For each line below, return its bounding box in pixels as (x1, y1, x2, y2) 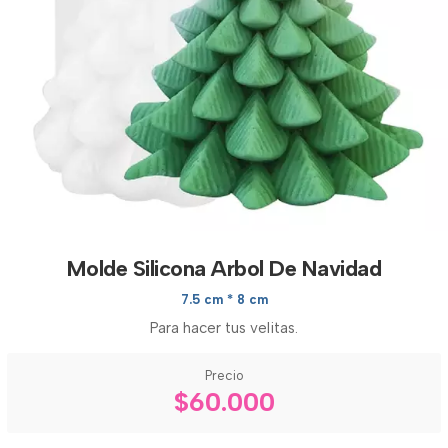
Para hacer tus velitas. (150, 319, 298, 337)
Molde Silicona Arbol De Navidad (66, 255, 382, 282)
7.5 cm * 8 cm (180, 292, 268, 307)
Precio (204, 368, 244, 383)
